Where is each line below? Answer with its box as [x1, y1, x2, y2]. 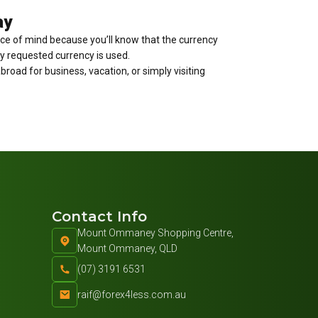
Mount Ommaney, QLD [77, 243, 177, 255]
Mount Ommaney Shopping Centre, [77, 227, 234, 239]
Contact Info [52, 208, 147, 226]
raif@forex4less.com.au [77, 289, 186, 301]
